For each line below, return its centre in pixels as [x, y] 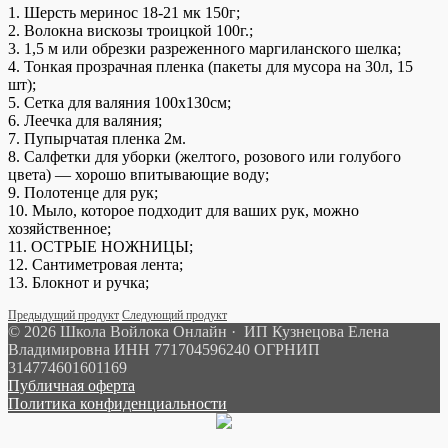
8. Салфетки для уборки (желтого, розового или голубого [204, 156]
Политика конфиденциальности [117, 403]
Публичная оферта [71, 385]
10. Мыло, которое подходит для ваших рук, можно [183, 210]
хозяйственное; [59, 228]
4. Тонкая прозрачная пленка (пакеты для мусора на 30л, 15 [210, 66]
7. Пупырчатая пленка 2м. [97, 138]
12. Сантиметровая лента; [95, 264]
